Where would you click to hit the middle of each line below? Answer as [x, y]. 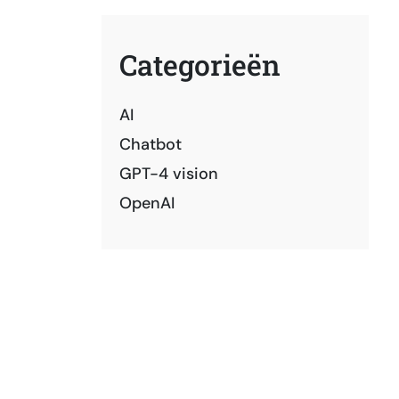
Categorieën [200, 65]
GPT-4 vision [169, 174]
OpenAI [147, 203]
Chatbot [151, 144]
